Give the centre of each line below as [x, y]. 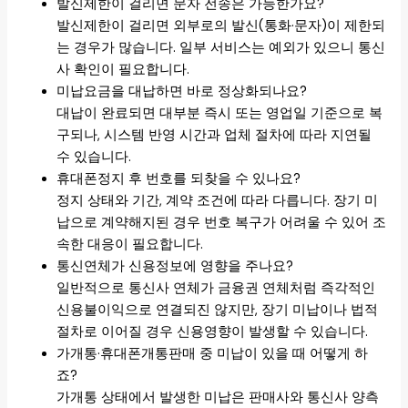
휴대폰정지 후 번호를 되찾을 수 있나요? [179, 179]
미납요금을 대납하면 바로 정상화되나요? [182, 92]
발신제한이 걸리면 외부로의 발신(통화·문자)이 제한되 [221, 26]
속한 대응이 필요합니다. [130, 245]
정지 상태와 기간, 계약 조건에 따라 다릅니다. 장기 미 [218, 201]
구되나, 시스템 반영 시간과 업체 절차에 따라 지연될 [214, 136]
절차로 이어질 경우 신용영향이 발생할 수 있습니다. [213, 332]
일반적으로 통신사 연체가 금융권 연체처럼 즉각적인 [216, 289]
